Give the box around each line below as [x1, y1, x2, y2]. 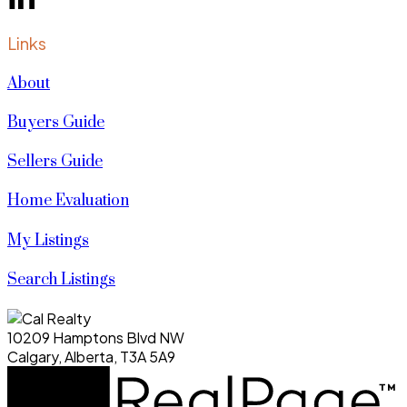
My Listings [7, 230, 89, 251]
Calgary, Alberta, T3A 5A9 [7, 347, 175, 367]
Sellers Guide [7, 152, 103, 173]
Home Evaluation [7, 191, 129, 212]
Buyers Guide [7, 112, 104, 133]
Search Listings [7, 270, 115, 290]
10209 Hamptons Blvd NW [7, 328, 184, 348]
